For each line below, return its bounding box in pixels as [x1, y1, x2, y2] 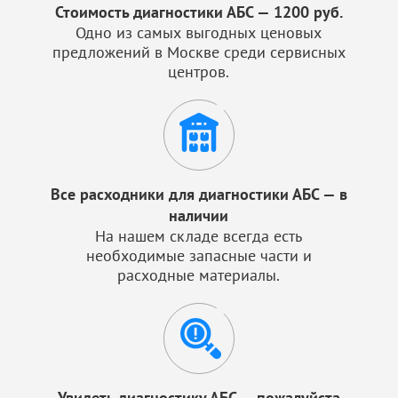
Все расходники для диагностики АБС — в [50, 184, 347, 204]
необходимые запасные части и [85, 245, 312, 266]
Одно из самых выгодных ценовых [76, 22, 322, 43]
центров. [168, 61, 230, 82]
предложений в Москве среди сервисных [52, 42, 346, 62]
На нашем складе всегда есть [95, 226, 303, 246]
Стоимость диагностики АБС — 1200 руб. [54, 2, 343, 22]
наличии [169, 205, 229, 226]
